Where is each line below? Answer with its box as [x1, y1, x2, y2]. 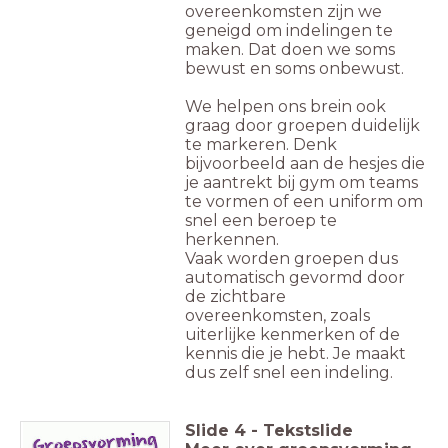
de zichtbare [185, 286, 286, 306]
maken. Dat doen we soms [185, 39, 395, 59]
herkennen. [185, 229, 279, 249]
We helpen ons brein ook [185, 96, 386, 116]
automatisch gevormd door [185, 267, 405, 287]
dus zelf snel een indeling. [185, 362, 393, 382]
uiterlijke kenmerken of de [185, 324, 400, 344]
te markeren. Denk [185, 134, 337, 154]
